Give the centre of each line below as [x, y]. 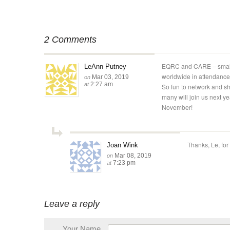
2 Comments [70, 40]
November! [177, 107]
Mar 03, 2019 [110, 77]
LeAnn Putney [105, 66]
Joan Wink [122, 145]
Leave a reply [72, 204]
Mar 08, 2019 [133, 156]
